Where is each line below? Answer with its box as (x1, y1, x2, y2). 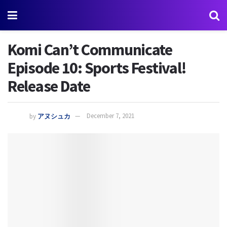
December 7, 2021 (87, 111, 134, 121)
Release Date (8, 76, 90, 96)
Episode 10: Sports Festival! (8, 58, 187, 78)
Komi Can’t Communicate (8, 40, 172, 60)
